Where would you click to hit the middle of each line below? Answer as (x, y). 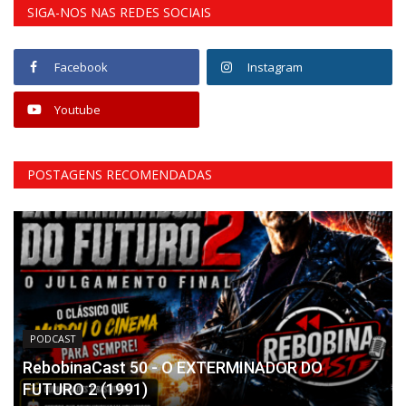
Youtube (77, 109)
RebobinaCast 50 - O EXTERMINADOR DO (173, 368)
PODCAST (53, 339)
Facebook (81, 67)
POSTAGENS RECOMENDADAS (120, 174)
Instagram (275, 67)
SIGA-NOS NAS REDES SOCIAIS (119, 12)
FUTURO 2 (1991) (85, 390)
